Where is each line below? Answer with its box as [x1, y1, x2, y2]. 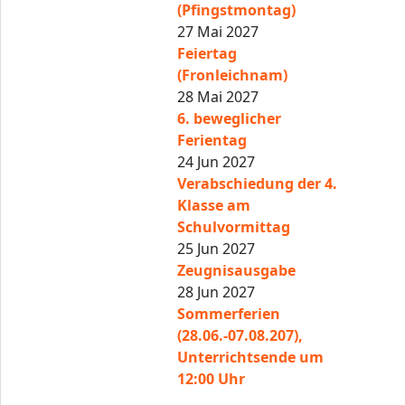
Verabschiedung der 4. [177, 174, 338, 193]
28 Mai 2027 [177, 87, 259, 107]
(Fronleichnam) [177, 65, 288, 85]
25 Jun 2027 [177, 239, 256, 259]
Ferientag [177, 130, 248, 150]
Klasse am [177, 195, 251, 215]
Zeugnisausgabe [177, 260, 297, 280]
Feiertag [177, 43, 238, 63]
